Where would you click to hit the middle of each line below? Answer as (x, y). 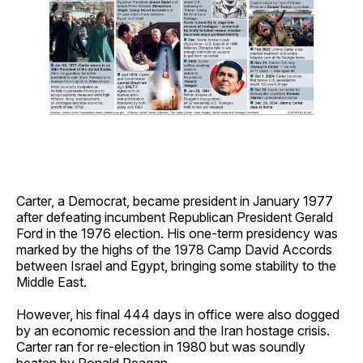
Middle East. (51, 282)
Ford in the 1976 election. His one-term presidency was (177, 233)
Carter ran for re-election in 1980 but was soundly (161, 346)
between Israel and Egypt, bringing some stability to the (176, 265)
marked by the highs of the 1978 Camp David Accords (174, 249)
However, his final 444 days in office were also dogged (178, 314)
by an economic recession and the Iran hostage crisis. (173, 330)
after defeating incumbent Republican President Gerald (175, 217)
